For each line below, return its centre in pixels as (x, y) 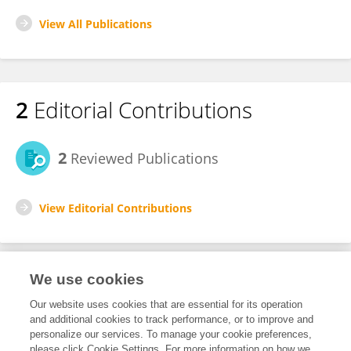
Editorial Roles (84, 294)
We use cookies (87, 279)
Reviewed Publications (143, 158)
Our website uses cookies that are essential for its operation (166, 304)
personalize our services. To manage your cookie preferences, (171, 334)
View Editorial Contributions (116, 208)
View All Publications (96, 24)
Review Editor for (67, 333)
